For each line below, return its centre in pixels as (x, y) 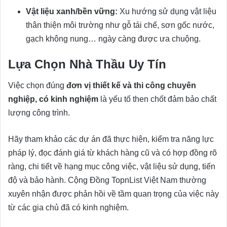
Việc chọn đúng (37, 85)
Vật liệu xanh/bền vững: (72, 11)
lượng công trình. (39, 112)
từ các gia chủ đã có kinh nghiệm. (68, 207)
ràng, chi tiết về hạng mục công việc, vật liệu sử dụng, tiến (112, 166)
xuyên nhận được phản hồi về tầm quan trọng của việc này (113, 194)
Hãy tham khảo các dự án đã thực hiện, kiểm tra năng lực (111, 139)
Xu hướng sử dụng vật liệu (167, 11)
